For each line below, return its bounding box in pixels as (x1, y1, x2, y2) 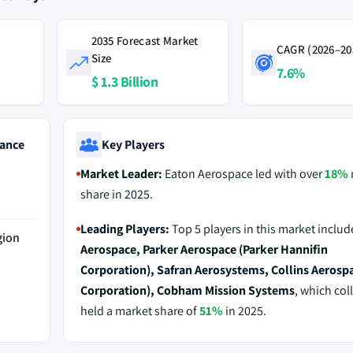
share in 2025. (80, 186, 153, 203)
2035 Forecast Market (91, 33, 199, 48)
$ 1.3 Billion (91, 72, 158, 91)
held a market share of (80, 303, 199, 319)
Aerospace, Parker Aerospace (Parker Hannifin (80, 241, 328, 258)
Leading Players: (80, 221, 169, 237)
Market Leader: (80, 165, 162, 182)
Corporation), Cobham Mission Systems (80, 282, 295, 299)
